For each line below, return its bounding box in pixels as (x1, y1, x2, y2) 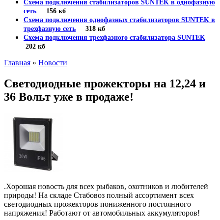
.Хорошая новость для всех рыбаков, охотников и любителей (4, 182, 208, 191)
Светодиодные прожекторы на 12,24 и (4, 77, 206, 90)
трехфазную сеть (24, 25, 76, 32)
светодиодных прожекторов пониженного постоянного (4, 199, 191, 208)
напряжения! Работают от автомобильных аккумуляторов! (4, 208, 200, 217)
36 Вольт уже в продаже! (4, 90, 134, 103)
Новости (38, 58, 67, 67)
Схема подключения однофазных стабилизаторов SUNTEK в (24, 16, 215, 24)
